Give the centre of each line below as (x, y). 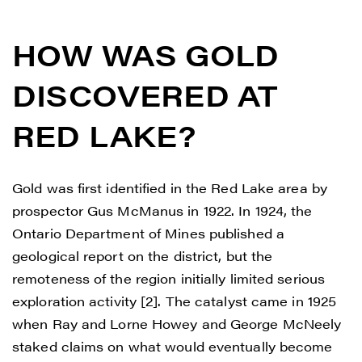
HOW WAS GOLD (146, 54)
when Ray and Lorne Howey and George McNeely (177, 323)
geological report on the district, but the (143, 255)
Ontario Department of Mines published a (148, 233)
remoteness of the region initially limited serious (169, 278)
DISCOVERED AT (145, 94)
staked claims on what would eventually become (173, 346)
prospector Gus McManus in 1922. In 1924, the (162, 210)
